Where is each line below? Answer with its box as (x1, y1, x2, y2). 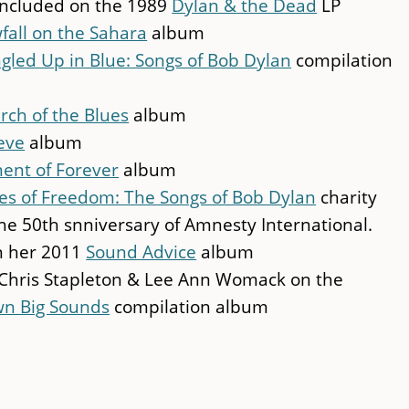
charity (316, 184, 378, 210)
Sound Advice (86, 239, 197, 265)
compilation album (110, 294, 269, 320)
